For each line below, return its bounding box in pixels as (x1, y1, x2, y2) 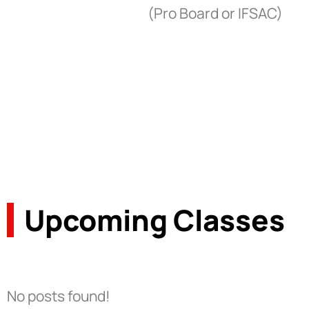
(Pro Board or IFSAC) (148, 3, 283, 23)
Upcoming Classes (24, 200, 285, 241)
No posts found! (7, 286, 110, 306)
